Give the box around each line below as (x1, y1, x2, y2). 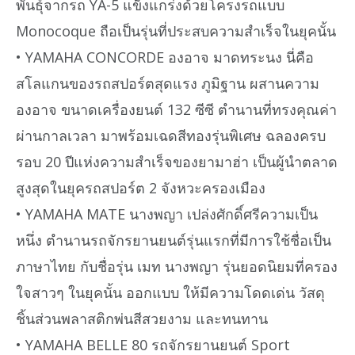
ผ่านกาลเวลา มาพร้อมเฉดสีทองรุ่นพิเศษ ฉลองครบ (16, 125, 326, 145)
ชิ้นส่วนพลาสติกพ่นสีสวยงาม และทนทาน (16, 308, 268, 328)
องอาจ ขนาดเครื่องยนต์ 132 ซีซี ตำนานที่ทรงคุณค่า (16, 99, 337, 119)
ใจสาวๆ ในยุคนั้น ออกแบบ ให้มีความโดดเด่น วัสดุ (16, 282, 325, 302)
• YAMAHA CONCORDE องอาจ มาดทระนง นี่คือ (16, 47, 314, 67)
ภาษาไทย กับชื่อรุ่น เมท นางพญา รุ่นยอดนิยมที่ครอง (16, 256, 338, 276)
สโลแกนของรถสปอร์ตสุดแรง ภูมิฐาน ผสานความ (16, 73, 319, 93)
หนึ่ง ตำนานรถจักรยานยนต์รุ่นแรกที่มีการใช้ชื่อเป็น (16, 230, 331, 250)
